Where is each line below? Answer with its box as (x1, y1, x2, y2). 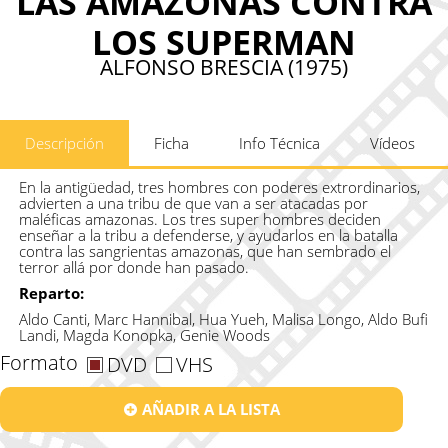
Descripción (25, 133, 104, 154)
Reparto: (18, 283, 84, 304)
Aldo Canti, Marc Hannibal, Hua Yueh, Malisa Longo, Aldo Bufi (18, 309, 428, 330)
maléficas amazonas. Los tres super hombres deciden (18, 209, 381, 230)
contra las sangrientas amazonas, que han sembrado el (18, 241, 391, 262)
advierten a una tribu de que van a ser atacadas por (18, 193, 368, 214)
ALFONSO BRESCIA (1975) (100, 53, 348, 82)
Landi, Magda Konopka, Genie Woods (18, 325, 270, 346)
